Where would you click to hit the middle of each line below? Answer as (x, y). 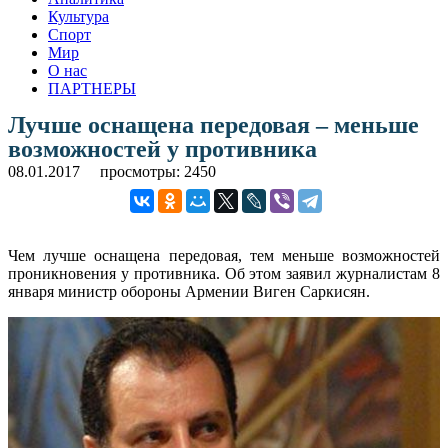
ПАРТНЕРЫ (92, 88)
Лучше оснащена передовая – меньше (213, 124)
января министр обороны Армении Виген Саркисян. (189, 291)
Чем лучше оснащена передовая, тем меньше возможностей (224, 255)
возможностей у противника (162, 148)
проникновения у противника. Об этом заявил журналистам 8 (224, 273)
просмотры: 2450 (158, 171)
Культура (78, 16)
